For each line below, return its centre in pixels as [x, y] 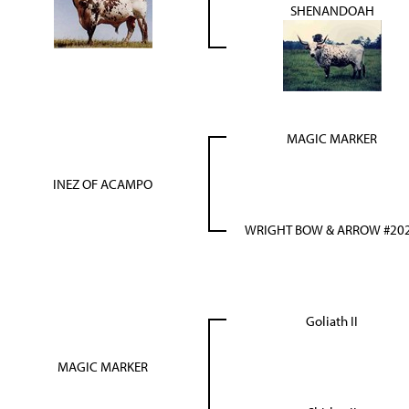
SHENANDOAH [332, 11]
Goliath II [332, 321]
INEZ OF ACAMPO [103, 184]
